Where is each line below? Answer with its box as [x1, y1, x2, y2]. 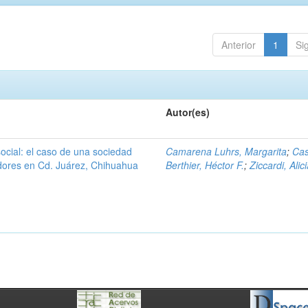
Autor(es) [166, 105, 210, 119]
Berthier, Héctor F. [166, 158, 245, 172]
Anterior [221, 38, 256, 52]
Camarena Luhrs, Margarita [166, 144, 287, 158]
